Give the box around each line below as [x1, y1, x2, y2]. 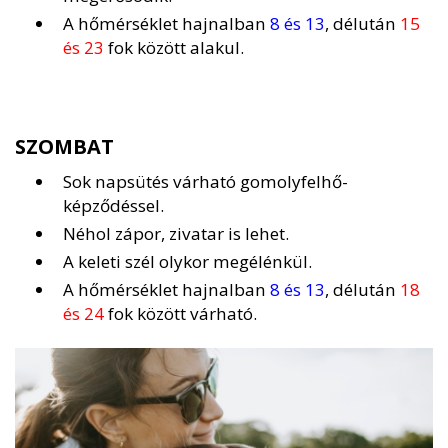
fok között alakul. [104, 36, 244, 60]
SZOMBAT [15, 133, 114, 161]
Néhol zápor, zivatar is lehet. [63, 222, 289, 246]
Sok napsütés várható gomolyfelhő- [63, 170, 348, 194]
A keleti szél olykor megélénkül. [63, 250, 312, 274]
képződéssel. [63, 194, 164, 218]
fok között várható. [104, 302, 257, 326]
